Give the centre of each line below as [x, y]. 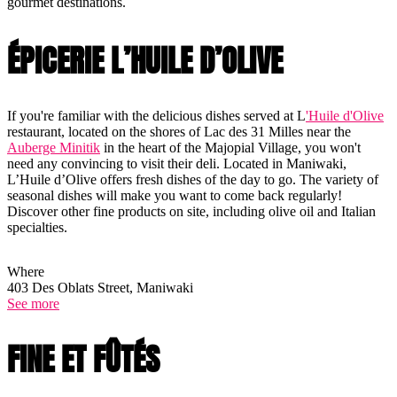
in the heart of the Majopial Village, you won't [230, 148]
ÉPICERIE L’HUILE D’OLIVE [145, 61]
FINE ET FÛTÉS [83, 360]
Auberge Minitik [54, 148]
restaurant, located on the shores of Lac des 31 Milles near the [179, 132]
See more [33, 304]
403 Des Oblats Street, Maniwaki [100, 288]
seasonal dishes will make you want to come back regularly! [175, 196]
